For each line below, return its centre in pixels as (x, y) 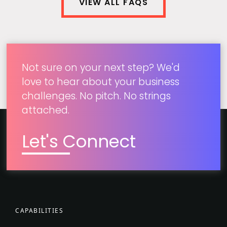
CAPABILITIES (39, 211)
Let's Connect (79, 141)
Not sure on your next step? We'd (101, 68)
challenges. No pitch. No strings (97, 96)
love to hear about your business (101, 82)
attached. (46, 110)
